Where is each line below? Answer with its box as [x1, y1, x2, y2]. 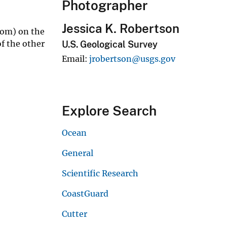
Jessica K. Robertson [62, 21, 179, 36]
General [62, 147, 93, 158]
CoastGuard [62, 188, 108, 199]
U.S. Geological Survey [62, 39, 158, 50]
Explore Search [62, 102, 157, 119]
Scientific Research [62, 168, 138, 178]
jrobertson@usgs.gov [89, 53, 175, 64]
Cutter [62, 208, 87, 219]
